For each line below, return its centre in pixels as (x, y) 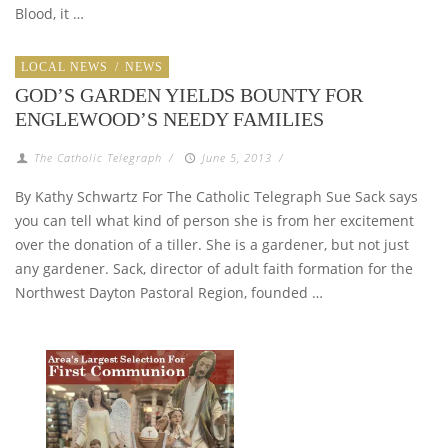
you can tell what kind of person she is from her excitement (214, 220)
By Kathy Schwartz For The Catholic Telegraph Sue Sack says (216, 196)
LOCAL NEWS (64, 66)
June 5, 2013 (236, 157)
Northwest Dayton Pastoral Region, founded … (169, 292)
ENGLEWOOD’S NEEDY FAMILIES (169, 118)
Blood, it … (49, 13)
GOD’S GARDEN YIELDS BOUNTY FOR (189, 94)
